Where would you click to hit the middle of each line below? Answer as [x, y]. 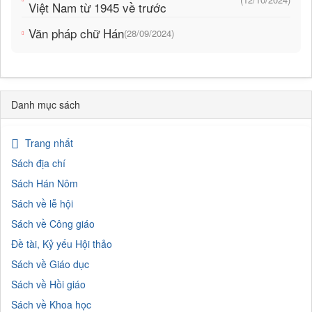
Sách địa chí [38, 163]
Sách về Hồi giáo [48, 284]
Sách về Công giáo [53, 224]
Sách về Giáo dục [50, 264]
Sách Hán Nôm [45, 184]
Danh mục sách [46, 105]
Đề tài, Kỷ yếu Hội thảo [62, 244]
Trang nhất [49, 143]
